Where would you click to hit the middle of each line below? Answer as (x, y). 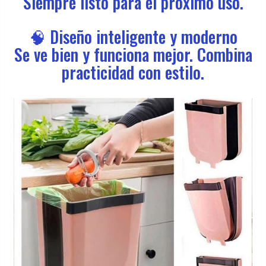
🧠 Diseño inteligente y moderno (133, 37)
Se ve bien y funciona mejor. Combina (133, 55)
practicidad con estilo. (133, 72)
